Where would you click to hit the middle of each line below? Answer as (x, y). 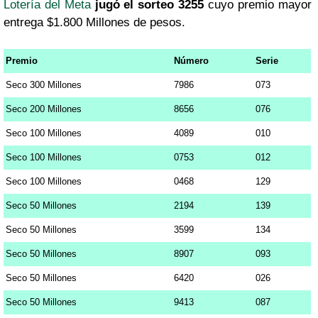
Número (191, 60)
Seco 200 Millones (44, 109)
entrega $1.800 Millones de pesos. (94, 22)
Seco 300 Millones (44, 84)
